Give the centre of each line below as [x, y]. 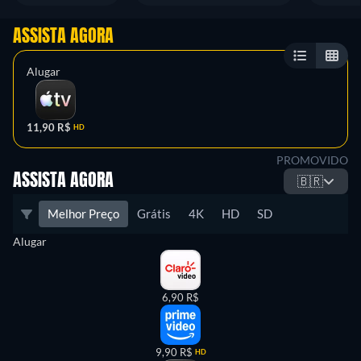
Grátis [154, 214]
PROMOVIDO [312, 160]
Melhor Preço [83, 214]
